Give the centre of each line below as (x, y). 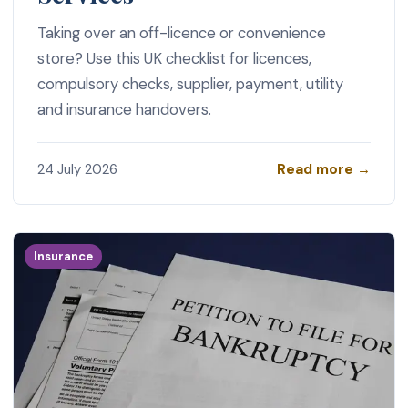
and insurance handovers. (124, 110)
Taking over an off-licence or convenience (181, 33)
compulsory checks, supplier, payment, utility (190, 84)
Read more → (324, 169)
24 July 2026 (77, 170)
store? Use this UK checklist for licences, (174, 59)
